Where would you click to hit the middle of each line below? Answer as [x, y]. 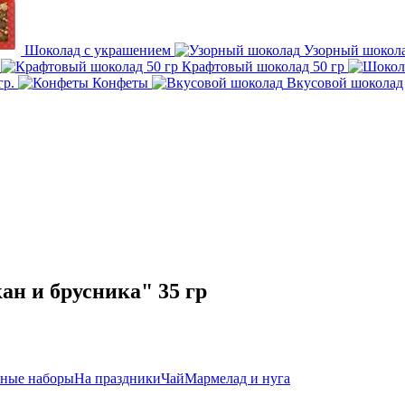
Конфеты [122, 83]
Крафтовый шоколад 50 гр [265, 66]
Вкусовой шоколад [345, 83]
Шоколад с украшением [99, 50]
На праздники [118, 378]
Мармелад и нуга [237, 378]
